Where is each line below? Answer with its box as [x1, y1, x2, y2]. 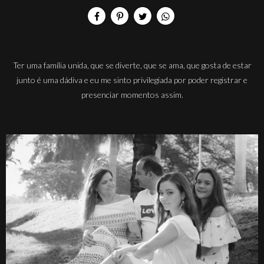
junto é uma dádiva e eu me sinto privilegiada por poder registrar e [16, 75, 247, 85]
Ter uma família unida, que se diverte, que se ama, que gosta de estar [12, 60, 252, 70]
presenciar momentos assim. [81, 90, 183, 100]
